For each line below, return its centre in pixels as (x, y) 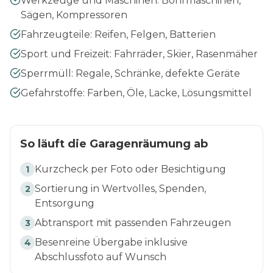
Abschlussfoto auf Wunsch (101, 257)
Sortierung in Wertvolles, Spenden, (120, 188)
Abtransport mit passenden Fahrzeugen (133, 222)
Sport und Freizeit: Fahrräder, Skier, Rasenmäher (139, 54)
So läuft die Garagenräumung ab (114, 144)
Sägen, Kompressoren (74, 15)
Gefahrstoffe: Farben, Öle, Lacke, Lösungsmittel (136, 93)
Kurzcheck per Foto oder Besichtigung (130, 169)
